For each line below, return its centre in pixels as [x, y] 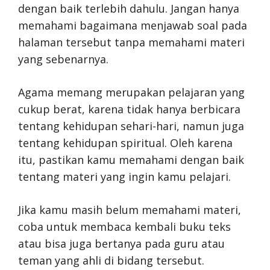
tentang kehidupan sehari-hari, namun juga [131, 126]
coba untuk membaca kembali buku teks [124, 226]
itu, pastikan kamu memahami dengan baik [131, 159]
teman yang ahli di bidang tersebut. [111, 260]
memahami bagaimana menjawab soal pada [133, 25]
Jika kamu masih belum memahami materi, [130, 209]
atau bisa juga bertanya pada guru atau [121, 243]
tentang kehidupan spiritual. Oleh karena [125, 143]
